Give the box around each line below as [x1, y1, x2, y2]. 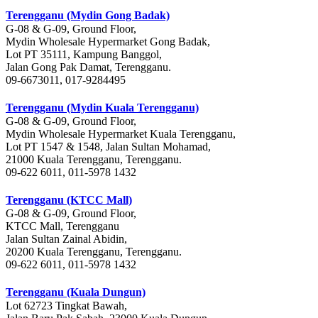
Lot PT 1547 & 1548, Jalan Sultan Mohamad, [6, 141, 211, 153]
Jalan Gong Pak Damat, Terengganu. [6, 61, 171, 74]
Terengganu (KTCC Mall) [6, 194, 132, 207]
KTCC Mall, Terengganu [6, 220, 119, 233]
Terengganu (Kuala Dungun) [6, 286, 146, 299]
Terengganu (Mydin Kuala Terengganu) [6, 102, 199, 114]
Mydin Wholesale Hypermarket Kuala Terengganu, [6, 128, 236, 141]
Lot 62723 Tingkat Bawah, [6, 300, 127, 312]
